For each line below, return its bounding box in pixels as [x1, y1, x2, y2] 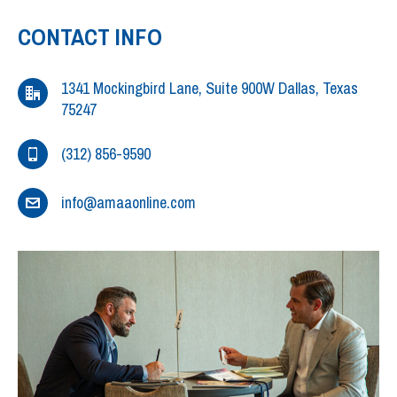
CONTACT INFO [18, 21, 162, 53]
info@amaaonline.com [61, 191, 196, 214]
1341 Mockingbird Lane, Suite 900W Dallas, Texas [61, 77, 358, 100]
